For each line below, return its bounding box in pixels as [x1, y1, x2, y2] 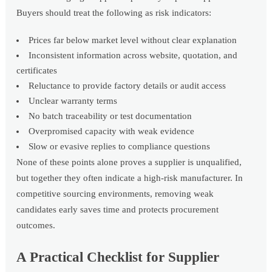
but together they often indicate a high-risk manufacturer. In [16, 173, 243, 183]
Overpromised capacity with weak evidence [29, 126, 195, 137]
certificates [16, 66, 58, 76]
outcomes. [16, 220, 56, 231]
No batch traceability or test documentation [29, 111, 192, 121]
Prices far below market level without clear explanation [29, 35, 237, 46]
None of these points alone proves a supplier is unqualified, [16, 157, 242, 168]
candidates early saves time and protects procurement [16, 205, 219, 215]
